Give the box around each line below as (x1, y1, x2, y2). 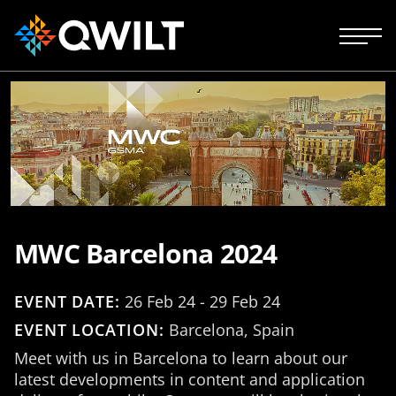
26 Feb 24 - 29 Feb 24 (119, 291, 280, 313)
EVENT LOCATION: (14, 319, 164, 341)
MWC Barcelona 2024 (14, 235, 278, 272)
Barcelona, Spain (164, 319, 294, 341)
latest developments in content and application (14, 369, 365, 391)
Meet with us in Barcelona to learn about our (14, 347, 347, 369)
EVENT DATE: (14, 291, 120, 313)
